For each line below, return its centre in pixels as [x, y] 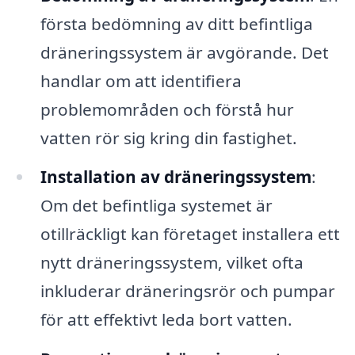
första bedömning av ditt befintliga [176, 23]
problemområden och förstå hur [167, 109]
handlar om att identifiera [141, 80]
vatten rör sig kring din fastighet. [168, 137]
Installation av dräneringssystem [176, 177]
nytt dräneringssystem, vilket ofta [172, 263]
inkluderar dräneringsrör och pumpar [187, 291]
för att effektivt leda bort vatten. [166, 320]
